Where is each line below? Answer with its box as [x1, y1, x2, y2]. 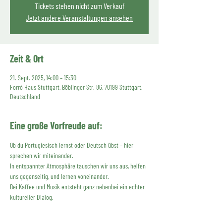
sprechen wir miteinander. [10, 151, 73, 160]
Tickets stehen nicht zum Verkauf [34, 1, 124, 10]
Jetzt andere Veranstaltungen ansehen [26, 13, 133, 22]
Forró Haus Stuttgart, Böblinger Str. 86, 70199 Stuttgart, [10, 83, 142, 91]
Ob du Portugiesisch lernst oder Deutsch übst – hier [10, 141, 135, 149]
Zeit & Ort [10, 53, 44, 64]
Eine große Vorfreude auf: [10, 119, 103, 131]
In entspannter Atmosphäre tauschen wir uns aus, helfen [10, 162, 147, 170]
